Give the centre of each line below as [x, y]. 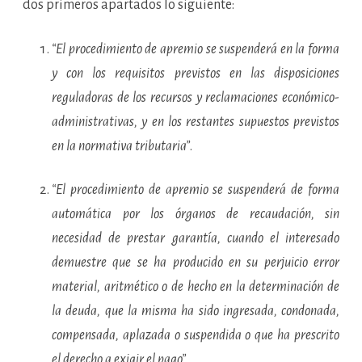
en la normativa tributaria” [121, 147]
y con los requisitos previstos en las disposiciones [196, 74]
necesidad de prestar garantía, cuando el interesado [196, 239]
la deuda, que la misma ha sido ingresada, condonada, [196, 311]
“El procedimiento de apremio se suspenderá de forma [196, 190]
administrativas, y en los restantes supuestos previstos [196, 122]
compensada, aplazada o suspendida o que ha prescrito [196, 336]
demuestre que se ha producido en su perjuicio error [196, 263]
